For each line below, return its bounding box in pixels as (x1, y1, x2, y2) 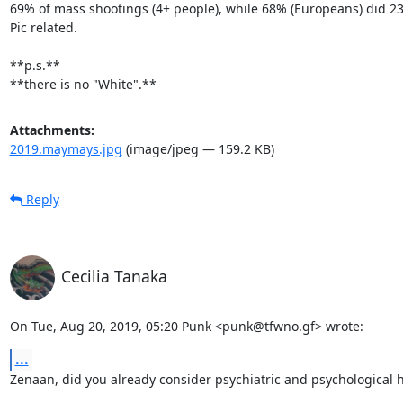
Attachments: (9, 121, 94, 139)
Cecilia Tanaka (60, 264, 167, 287)
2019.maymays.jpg (9, 139, 122, 157)
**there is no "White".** (9, 75, 157, 93)
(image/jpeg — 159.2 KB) (121, 139, 274, 157)
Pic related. (9, 18, 77, 36)
